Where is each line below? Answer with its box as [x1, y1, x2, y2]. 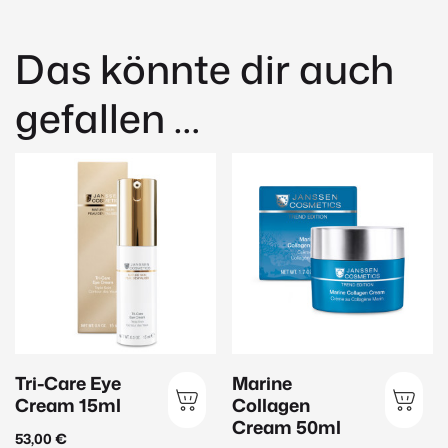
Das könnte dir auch [15, 40, 394, 97]
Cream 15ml [15, 391, 121, 418]
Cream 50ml [232, 413, 342, 440]
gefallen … [15, 89, 200, 146]
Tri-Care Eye [15, 369, 121, 396]
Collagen [232, 391, 311, 418]
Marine [232, 369, 293, 396]
